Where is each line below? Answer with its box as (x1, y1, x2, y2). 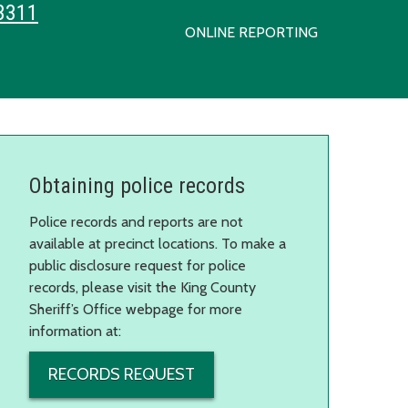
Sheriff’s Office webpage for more (29, 300, 242, 318)
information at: (29, 321, 121, 340)
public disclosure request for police (29, 256, 246, 274)
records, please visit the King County (29, 278, 256, 296)
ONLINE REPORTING (185, 24, 318, 42)
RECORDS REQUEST (48, 363, 195, 384)
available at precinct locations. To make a (29, 234, 286, 252)
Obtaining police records (29, 172, 245, 199)
